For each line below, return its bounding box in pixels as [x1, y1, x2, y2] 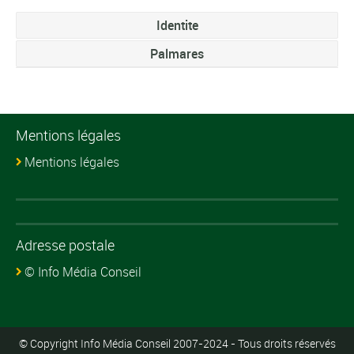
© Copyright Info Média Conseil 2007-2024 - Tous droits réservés [18, 335, 336, 351]
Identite [156, 16, 198, 34]
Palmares [150, 44, 204, 62]
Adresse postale [16, 235, 115, 254]
